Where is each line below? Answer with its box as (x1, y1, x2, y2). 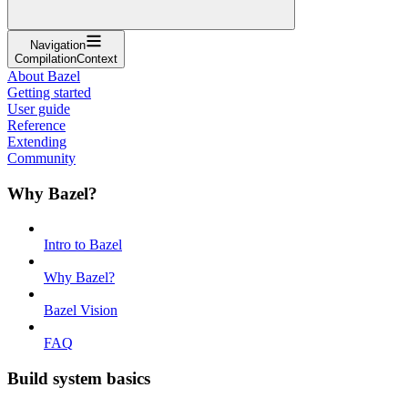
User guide (7, 100, 70, 117)
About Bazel (7, 67, 80, 84)
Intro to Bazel (44, 237, 122, 253)
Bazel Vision (44, 302, 117, 319)
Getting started (7, 84, 91, 100)
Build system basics (7, 368, 150, 388)
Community (7, 149, 76, 166)
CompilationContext (15, 51, 117, 66)
